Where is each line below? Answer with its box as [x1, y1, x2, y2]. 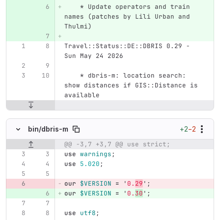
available [64, 91, 100, 100]
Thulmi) [64, 22, 92, 31]
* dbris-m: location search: [64, 71, 80, 80]
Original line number [6, 140, 78, 149]
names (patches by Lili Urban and [64, 12, 194, 21]
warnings [80, 149, 111, 158]
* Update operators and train [64, 2, 80, 11]
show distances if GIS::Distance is [64, 81, 202, 90]
